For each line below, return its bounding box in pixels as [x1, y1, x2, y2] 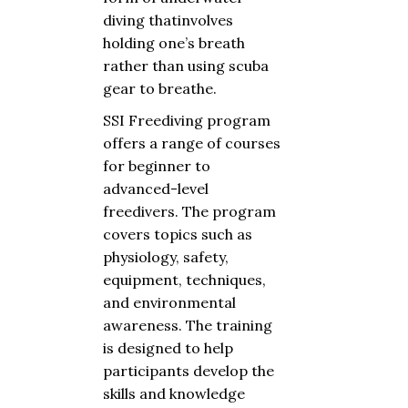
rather [103, 56, 148, 75]
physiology [103, 248, 176, 266]
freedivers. [103, 202, 182, 220]
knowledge [169, 384, 245, 403]
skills [103, 384, 136, 403]
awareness [103, 316, 178, 334]
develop [193, 362, 248, 380]
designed [117, 339, 181, 357]
